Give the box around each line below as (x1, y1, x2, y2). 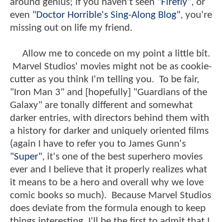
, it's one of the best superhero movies (42, 152, 203, 163)
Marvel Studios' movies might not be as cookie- (10, 61, 212, 72)
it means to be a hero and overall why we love (10, 177, 204, 188)
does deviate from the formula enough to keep (10, 203, 206, 214)
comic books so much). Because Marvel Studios (10, 190, 211, 201)
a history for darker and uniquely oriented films (10, 126, 209, 137)
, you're (180, 10, 212, 21)
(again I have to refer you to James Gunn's (10, 139, 186, 150)
